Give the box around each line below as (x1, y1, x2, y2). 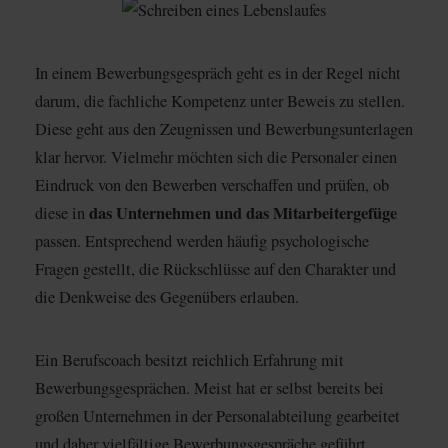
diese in (35, 202, 89, 225)
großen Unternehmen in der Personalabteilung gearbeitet (35, 405, 400, 428)
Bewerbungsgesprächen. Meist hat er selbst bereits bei (35, 377, 384, 400)
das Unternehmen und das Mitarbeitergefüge (89, 201, 397, 226)
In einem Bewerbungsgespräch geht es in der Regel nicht (35, 62, 401, 85)
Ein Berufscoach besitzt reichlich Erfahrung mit (35, 349, 344, 372)
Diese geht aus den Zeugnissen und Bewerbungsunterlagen (35, 118, 413, 141)
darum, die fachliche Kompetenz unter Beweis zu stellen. (35, 90, 405, 113)
